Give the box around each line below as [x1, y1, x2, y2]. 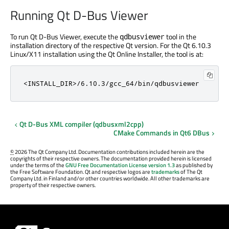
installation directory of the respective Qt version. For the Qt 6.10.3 [10, 40, 211, 51]
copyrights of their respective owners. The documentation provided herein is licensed [10, 154, 212, 163]
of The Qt [179, 168, 202, 176]
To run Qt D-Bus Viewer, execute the [10, 31, 120, 42]
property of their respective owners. [10, 181, 96, 190]
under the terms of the [10, 161, 65, 170]
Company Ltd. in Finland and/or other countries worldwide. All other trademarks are [10, 174, 210, 183]
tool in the [165, 31, 196, 42]
